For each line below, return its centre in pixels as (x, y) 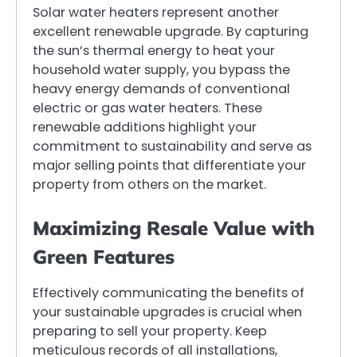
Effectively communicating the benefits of (169, 293)
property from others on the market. (149, 185)
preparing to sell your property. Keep (150, 331)
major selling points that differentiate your (169, 166)
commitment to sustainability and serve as (172, 147)
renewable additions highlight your (145, 127)
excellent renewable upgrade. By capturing (171, 32)
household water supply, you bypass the (161, 70)
